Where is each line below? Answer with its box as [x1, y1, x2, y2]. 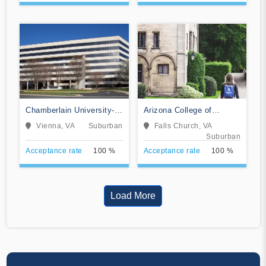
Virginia [26, 116, 53, 126]
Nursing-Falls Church [143, 116, 221, 126]
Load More [110, 190, 156, 201]
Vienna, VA [36, 121, 75, 130]
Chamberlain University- [26, 105, 115, 115]
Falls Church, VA [154, 121, 213, 130]
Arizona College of [143, 105, 212, 115]
